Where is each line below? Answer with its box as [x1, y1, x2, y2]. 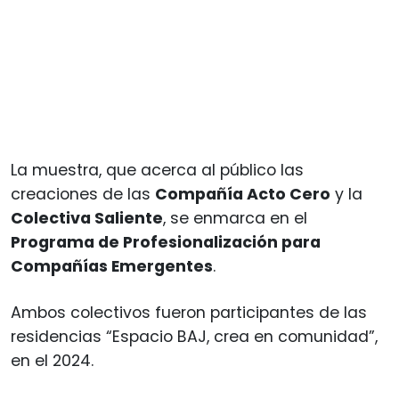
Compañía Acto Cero [155, 183, 330, 205]
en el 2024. [11, 349, 94, 371]
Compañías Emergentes [11, 255, 213, 277]
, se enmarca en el [163, 207, 307, 229]
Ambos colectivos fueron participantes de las [11, 301, 367, 323]
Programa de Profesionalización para [11, 231, 321, 253]
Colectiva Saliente [11, 207, 163, 229]
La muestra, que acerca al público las [11, 159, 304, 181]
